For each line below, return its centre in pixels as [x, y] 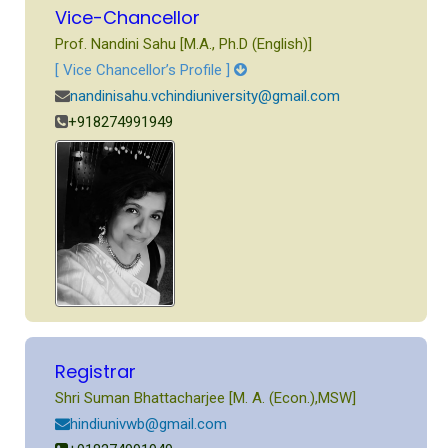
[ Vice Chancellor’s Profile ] [145, 70]
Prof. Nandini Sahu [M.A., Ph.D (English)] [184, 44]
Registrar [96, 371]
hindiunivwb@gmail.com [149, 423]
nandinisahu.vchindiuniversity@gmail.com [205, 96]
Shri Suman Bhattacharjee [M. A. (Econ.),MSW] [206, 397]
